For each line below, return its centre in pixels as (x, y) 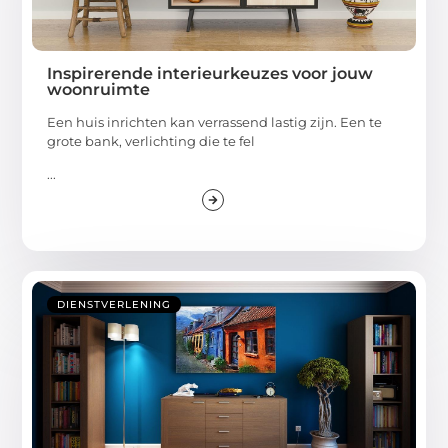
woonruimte (99, 89)
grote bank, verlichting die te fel (151, 140)
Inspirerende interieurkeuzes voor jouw (210, 73)
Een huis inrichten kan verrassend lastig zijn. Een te (215, 121)
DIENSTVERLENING (114, 305)
